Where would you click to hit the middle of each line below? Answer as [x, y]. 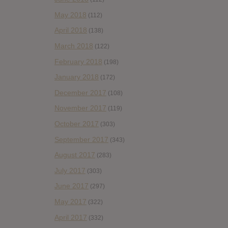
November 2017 [80, 108]
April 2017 [71, 217]
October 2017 [77, 124]
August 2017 [75, 155]
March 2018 [74, 46]
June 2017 [72, 186]
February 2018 [78, 61]
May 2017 [70, 201]
